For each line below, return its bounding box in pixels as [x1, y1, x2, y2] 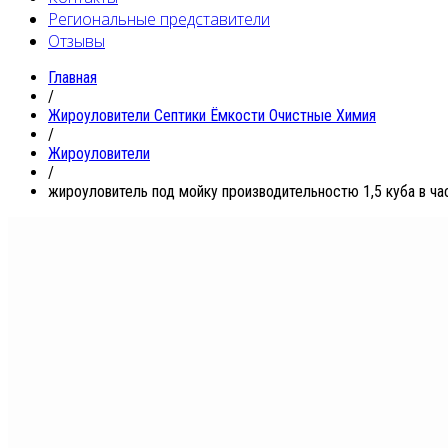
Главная [48, 67, 97, 87]
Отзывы [48, 29, 105, 52]
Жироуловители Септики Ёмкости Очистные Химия [48, 105, 376, 125]
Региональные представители [48, 7, 270, 30]
